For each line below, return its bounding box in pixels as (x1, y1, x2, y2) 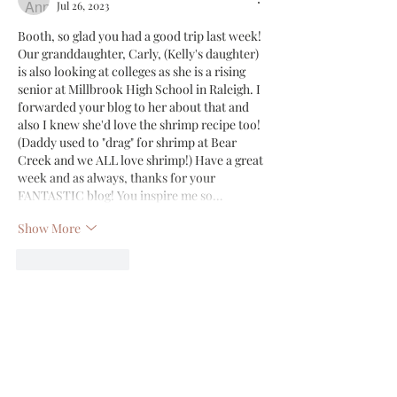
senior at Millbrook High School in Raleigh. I (18, 81, 263, 97)
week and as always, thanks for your (18, 169, 218, 186)
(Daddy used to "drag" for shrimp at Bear (18, 134, 239, 151)
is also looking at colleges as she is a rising (18, 63, 248, 80)
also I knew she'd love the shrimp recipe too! (18, 116, 263, 133)
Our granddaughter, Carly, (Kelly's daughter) (18, 45, 261, 62)
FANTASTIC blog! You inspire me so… (18, 187, 222, 204)
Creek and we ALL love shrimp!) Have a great (18, 152, 266, 168)
